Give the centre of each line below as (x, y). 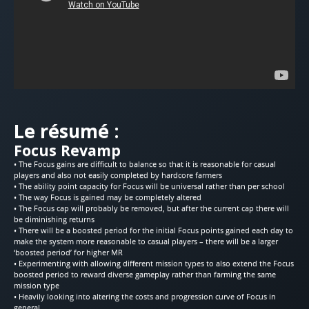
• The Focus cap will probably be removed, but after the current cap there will (151, 208)
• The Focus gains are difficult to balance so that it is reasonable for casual (145, 163)
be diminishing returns (54, 219)
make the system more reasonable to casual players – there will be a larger (146, 241)
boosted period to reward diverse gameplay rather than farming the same (145, 274)
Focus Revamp (67, 150)
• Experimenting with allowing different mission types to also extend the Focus (154, 263)
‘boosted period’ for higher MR (68, 252)
